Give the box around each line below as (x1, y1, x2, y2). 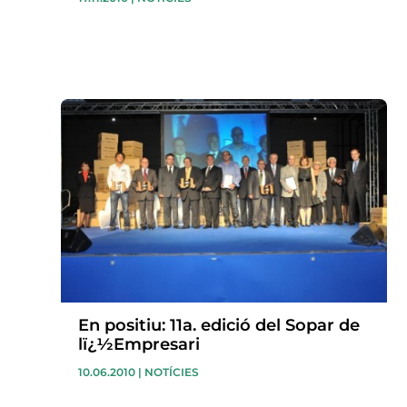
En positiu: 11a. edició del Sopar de (78, 315, 361, 336)
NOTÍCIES (144, 365, 200, 380)
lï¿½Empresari (78, 334, 201, 355)
